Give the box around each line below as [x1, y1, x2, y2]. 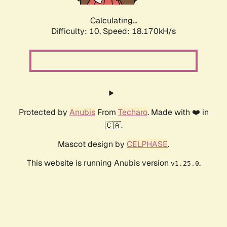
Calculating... [90, 15, 137, 26]
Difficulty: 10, [51, 26, 103, 37]
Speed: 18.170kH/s [103, 26, 176, 37]
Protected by [18, 107, 69, 118]
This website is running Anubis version [26, 158, 171, 169]
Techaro [118, 107, 147, 118]
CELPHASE [127, 139, 168, 150]
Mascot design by [58, 139, 127, 150]
